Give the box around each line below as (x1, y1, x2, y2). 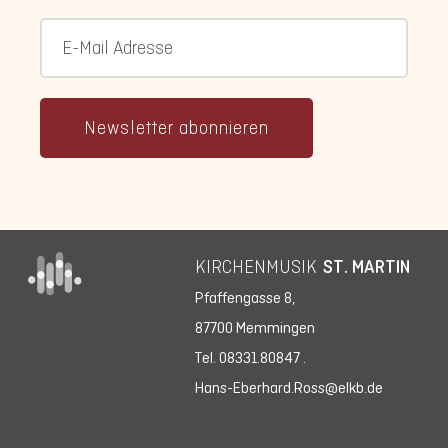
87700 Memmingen (195, 319, 315, 337)
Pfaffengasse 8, (195, 289, 296, 307)
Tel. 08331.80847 (195, 349, 300, 367)
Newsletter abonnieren (84, 117, 269, 138)
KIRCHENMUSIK (195, 257, 317, 278)
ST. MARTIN (323, 257, 410, 278)
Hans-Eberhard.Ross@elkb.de (195, 379, 383, 397)
